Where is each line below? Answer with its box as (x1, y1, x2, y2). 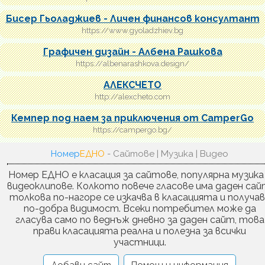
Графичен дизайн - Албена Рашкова (43, 46, 222, 57)
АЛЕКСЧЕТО (104, 79, 161, 91)
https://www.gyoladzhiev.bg (82, 25, 183, 35)
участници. (113, 237, 166, 248)
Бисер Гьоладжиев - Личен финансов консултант (5, 12, 260, 24)
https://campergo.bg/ (93, 125, 172, 134)
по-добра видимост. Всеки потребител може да (23, 203, 256, 215)
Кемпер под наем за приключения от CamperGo (11, 112, 254, 124)
